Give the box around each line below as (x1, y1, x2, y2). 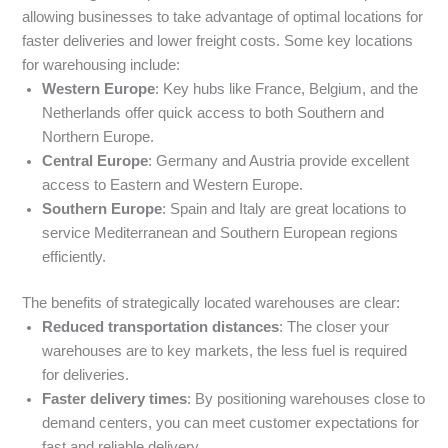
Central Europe (42, 153, 149, 170)
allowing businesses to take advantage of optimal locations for (22, 9, 424, 26)
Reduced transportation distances (42, 319, 280, 336)
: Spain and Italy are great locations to (162, 201, 407, 218)
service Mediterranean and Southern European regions (42, 225, 399, 242)
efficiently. (42, 249, 107, 266)
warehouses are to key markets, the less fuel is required (42, 343, 408, 360)
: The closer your (279, 319, 390, 336)
